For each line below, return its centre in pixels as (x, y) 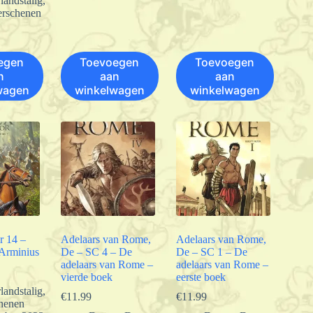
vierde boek (86, 277)
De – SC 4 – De (96, 252)
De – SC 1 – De (211, 252)
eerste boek (201, 277)
